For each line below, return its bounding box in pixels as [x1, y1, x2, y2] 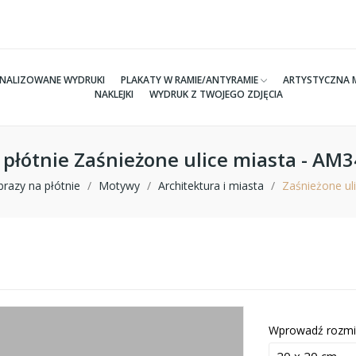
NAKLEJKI [94, 87, 133, 101]
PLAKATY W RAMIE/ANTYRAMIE [121, 73, 259, 87]
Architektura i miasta [158, 178, 264, 193]
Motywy [99, 178, 140, 193]
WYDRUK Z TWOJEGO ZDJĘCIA [149, 87, 283, 101]
